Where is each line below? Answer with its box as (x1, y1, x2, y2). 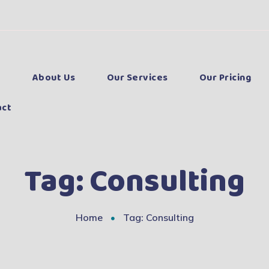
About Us (32, 70, 76, 85)
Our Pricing (199, 70, 252, 85)
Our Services (106, 70, 168, 85)
